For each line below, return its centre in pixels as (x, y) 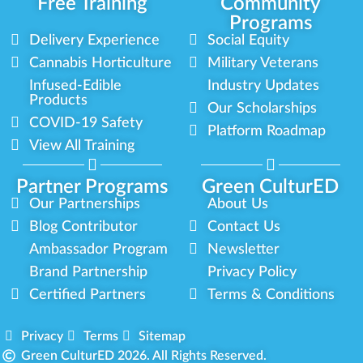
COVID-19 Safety (86, 123)
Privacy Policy (252, 272)
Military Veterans (263, 63)
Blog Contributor (84, 226)
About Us (238, 204)
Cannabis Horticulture (101, 63)
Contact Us (244, 226)
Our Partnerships (85, 204)
